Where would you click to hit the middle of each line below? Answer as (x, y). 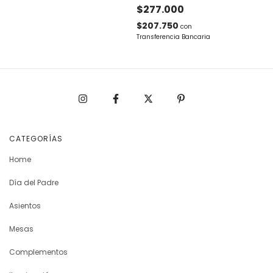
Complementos (38, 252)
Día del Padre (34, 183)
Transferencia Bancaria (173, 37)
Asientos (25, 206)
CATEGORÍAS (36, 139)
